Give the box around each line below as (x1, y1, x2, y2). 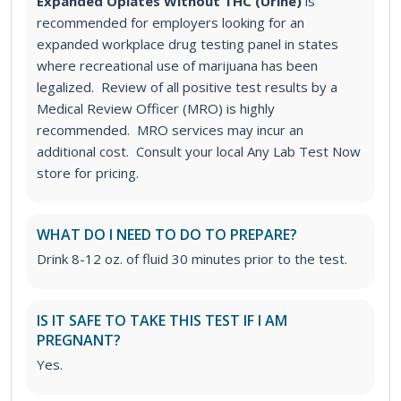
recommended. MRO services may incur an (37, 121, 303, 140)
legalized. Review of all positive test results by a (37, 78, 337, 97)
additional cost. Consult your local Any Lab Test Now (37, 142, 361, 161)
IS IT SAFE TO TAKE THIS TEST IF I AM (37, 311, 287, 331)
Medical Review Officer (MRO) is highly (37, 99, 275, 118)
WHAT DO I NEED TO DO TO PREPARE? (37, 225, 297, 245)
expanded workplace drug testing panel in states (37, 35, 338, 54)
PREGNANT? (37, 330, 121, 351)
